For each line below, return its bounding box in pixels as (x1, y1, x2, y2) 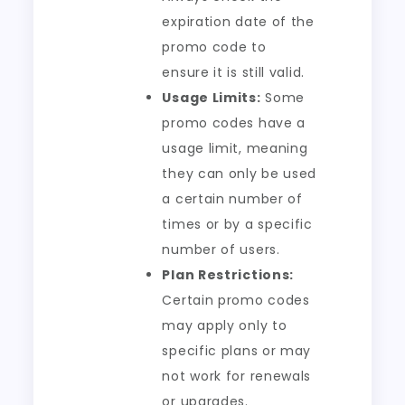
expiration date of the (162, 13, 315, 31)
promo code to (162, 38, 267, 56)
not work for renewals (162, 367, 312, 385)
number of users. (162, 240, 280, 259)
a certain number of (162, 190, 303, 208)
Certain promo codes (162, 291, 310, 309)
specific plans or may (162, 342, 312, 360)
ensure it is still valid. (162, 63, 305, 81)
